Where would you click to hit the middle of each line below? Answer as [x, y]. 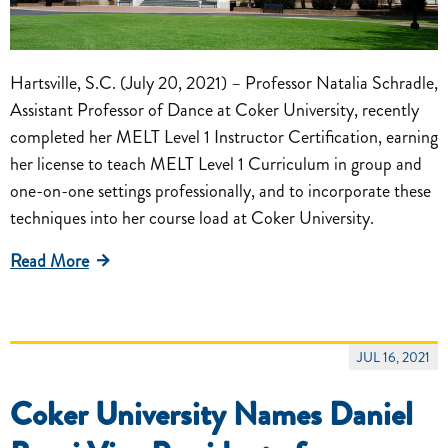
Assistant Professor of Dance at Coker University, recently [214, 110]
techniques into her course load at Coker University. [192, 218]
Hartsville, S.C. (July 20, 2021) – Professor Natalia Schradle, [224, 83]
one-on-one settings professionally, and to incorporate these [220, 191]
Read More [49, 261]
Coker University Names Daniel [211, 414]
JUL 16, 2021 [393, 357]
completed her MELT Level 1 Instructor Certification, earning [224, 137]
